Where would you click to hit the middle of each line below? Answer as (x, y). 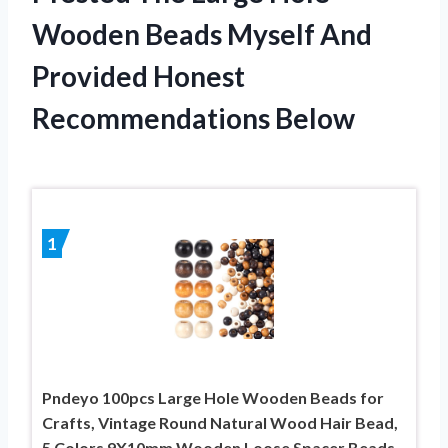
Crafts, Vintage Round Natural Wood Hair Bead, (220, 422)
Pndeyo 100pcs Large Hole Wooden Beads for (213, 397)
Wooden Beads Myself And (202, 33)
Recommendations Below (193, 117)
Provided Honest (138, 75)
